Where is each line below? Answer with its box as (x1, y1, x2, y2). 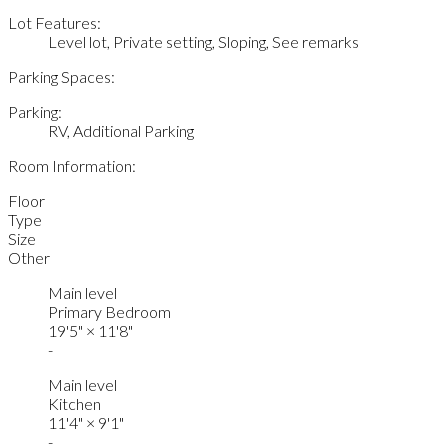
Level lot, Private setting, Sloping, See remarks (48, 32, 359, 52)
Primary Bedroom (48, 302, 171, 322)
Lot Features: (8, 13, 101, 33)
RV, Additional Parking (48, 121, 194, 141)
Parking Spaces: (8, 67, 115, 87)
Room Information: (8, 156, 136, 176)
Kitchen (48, 394, 101, 414)
